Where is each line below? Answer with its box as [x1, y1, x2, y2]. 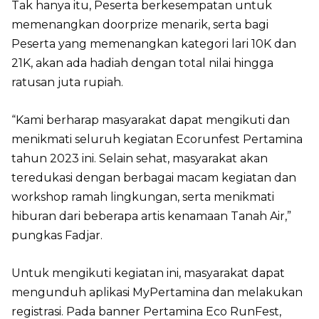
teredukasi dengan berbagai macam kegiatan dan [11, 171, 296, 185]
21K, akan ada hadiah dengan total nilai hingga [11, 56, 273, 70]
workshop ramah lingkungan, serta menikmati [11, 190, 274, 204]
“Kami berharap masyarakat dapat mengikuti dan [11, 113, 290, 127]
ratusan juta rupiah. [11, 75, 123, 90]
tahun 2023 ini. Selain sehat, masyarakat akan [11, 152, 268, 166]
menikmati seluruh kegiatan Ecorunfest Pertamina [11, 132, 303, 147]
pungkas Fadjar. [11, 229, 103, 243]
